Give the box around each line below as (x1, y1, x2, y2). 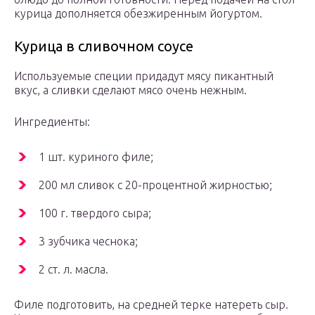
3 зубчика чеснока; (39, 235, 138, 248)
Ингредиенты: (14, 115, 90, 129)
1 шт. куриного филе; (39, 150, 153, 164)
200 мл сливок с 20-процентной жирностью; (39, 179, 272, 192)
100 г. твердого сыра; (39, 207, 151, 220)
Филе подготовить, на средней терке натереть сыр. (14, 298, 288, 311)
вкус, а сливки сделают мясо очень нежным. (14, 84, 247, 97)
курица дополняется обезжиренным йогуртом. (14, 7, 262, 20)
